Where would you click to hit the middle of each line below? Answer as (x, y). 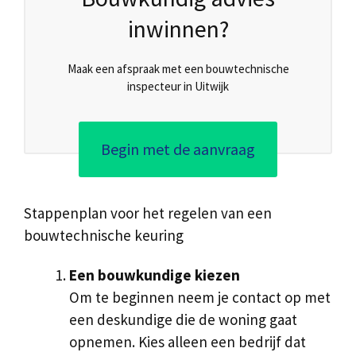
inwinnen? (178, 28)
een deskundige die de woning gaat (183, 320)
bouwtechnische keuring (104, 235)
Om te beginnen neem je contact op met (200, 298)
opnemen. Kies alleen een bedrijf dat (188, 342)
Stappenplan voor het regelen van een (148, 213)
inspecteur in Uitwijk (178, 86)
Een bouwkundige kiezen (155, 275)
